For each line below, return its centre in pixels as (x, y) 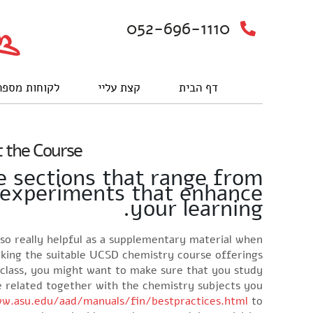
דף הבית (198, 88)
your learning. (196, 209)
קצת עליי (119, 88)
